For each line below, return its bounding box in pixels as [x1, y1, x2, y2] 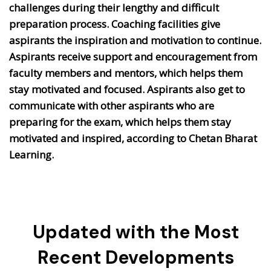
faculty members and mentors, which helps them [9, 65, 243, 80]
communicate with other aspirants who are [9, 98, 214, 113]
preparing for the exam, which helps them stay [9, 114, 231, 129]
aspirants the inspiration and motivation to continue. [9, 33, 261, 47]
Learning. [9, 147, 54, 162]
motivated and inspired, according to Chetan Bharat [9, 131, 257, 145]
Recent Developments [37, 245, 234, 269]
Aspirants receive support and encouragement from [9, 49, 257, 64]
